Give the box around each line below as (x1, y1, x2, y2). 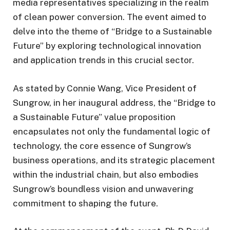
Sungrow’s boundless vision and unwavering (13, 183, 194, 194)
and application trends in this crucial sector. (13, 55, 194, 66)
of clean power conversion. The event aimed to (13, 12, 206, 23)
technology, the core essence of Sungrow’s (13, 140, 191, 151)
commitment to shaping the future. (13, 198, 158, 208)
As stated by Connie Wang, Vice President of (13, 83, 197, 93)
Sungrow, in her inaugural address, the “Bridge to (13, 97, 216, 108)
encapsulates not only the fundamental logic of (13, 126, 210, 137)
